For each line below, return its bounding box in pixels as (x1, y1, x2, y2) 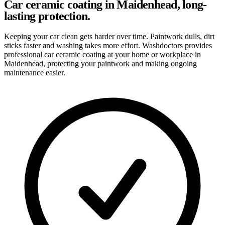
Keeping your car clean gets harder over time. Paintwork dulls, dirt (4, 32, 214, 41)
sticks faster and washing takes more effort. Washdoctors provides (4, 41, 212, 50)
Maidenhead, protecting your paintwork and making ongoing (4, 59, 197, 68)
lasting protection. (4, 9, 90, 23)
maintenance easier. (4, 68, 65, 77)
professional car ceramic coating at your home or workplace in (4, 50, 201, 59)
